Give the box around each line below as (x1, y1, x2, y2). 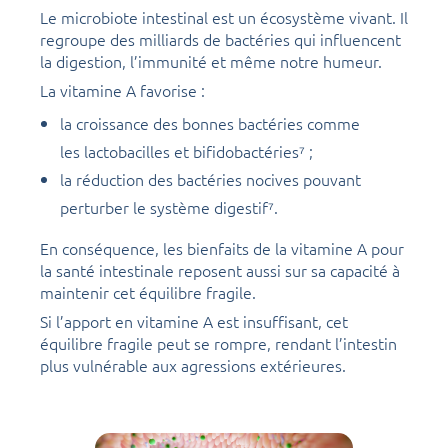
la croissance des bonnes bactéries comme (60, 111, 360, 134)
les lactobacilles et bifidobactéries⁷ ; (60, 139, 313, 162)
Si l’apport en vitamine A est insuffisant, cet (40, 309, 348, 332)
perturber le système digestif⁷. (60, 195, 278, 218)
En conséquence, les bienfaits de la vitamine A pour (40, 236, 404, 259)
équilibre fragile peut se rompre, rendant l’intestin (40, 331, 397, 354)
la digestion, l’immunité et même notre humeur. (40, 49, 382, 72)
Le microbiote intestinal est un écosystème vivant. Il (40, 5, 408, 28)
